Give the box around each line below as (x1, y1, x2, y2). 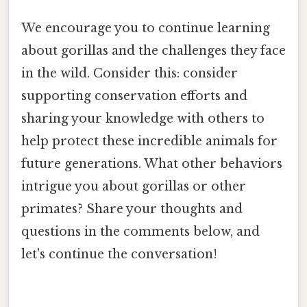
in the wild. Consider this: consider (21, 66, 238, 82)
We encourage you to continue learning (21, 21, 270, 36)
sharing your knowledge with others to (21, 111, 265, 127)
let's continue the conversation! (21, 247, 217, 262)
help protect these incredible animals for (21, 134, 278, 149)
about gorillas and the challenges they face (21, 43, 286, 59)
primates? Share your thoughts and (21, 201, 243, 217)
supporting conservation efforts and (21, 88, 247, 104)
